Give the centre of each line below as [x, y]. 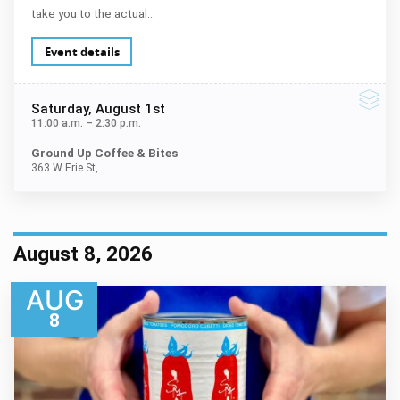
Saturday [59, 108]
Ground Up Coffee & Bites [104, 153]
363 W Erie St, [64, 168]
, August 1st [126, 108]
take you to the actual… [93, 13]
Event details [82, 51]
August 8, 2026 [83, 253]
